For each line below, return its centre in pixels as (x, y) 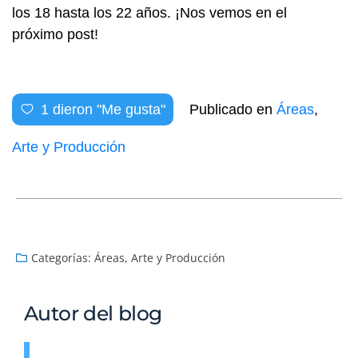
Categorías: (61, 258)
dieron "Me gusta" (107, 110)
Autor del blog (93, 314)
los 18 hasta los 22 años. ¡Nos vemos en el (149, 13)
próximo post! (55, 35)
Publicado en (233, 110)
